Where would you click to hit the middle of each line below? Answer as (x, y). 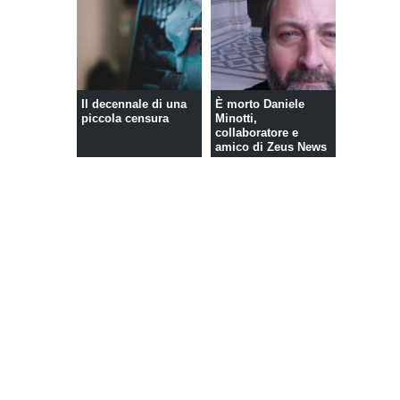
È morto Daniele (259, 104)
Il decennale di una (133, 104)
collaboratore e (256, 133)
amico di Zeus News (271, 147)
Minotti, (236, 119)
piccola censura (125, 119)
